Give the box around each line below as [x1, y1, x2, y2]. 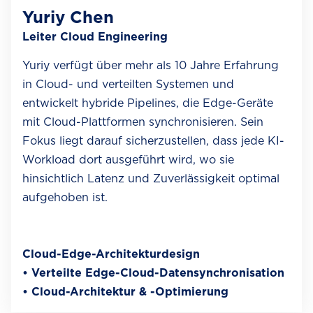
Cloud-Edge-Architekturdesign [22, 247, 203, 261]
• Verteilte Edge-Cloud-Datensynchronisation [22, 266, 288, 280]
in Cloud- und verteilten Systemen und [22, 78, 234, 92]
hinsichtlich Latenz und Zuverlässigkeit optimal [22, 172, 279, 186]
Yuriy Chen [22, 7, 114, 28]
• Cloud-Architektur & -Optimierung [22, 285, 228, 299]
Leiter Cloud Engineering [22, 30, 168, 44]
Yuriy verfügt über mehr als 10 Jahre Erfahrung [22, 59, 279, 73]
